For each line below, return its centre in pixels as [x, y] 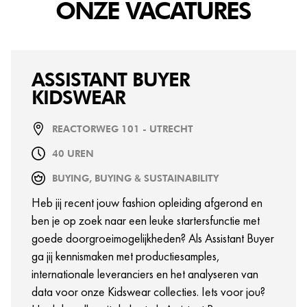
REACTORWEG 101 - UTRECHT [123, 129]
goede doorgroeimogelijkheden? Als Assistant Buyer [153, 238]
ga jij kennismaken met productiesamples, [126, 256]
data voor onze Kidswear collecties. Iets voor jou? [148, 292]
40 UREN [73, 153]
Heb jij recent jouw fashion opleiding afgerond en [147, 202]
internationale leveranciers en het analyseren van [145, 274]
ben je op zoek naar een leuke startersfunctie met [146, 220]
